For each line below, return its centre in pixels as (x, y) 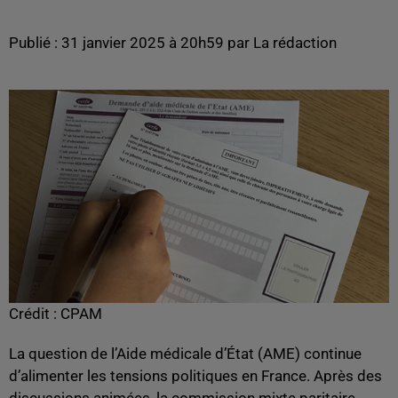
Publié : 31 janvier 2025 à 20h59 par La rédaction (173, 43)
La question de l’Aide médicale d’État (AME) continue (185, 354)
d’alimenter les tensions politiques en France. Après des (195, 376)
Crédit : (35, 314)
